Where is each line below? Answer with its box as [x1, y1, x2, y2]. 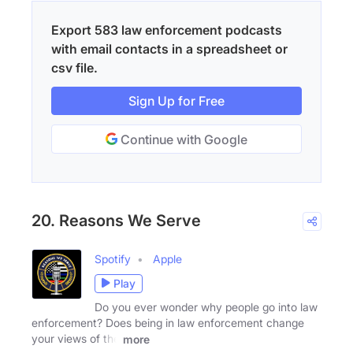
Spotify [95, 251, 131, 266]
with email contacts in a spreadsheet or [51, 40, 288, 57]
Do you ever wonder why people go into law [95, 299, 318, 314]
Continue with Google [117, 131, 247, 147]
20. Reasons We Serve [32, 210, 201, 230]
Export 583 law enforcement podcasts [51, 21, 282, 38]
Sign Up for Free [128, 92, 225, 109]
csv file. [51, 59, 98, 76]
